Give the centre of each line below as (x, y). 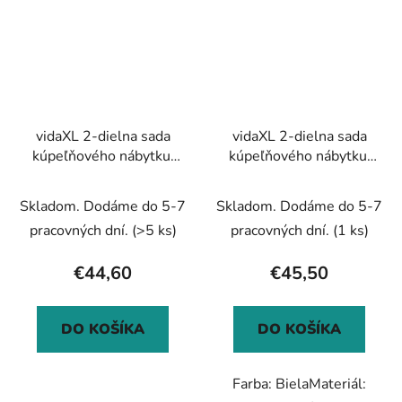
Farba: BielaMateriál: (299, 385)
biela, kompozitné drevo (299, 176)
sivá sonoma (103, 176)
